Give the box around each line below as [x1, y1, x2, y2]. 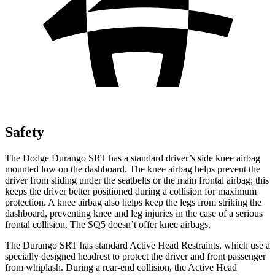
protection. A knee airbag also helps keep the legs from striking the [5, 196, 261, 207]
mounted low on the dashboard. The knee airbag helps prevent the [5, 163, 260, 174]
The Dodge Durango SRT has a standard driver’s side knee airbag [5, 152, 260, 163]
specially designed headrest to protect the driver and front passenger [5, 250, 266, 261]
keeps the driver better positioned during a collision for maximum [5, 185, 257, 196]
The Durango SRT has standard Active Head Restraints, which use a [5, 239, 270, 250]
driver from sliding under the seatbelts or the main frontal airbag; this [5, 174, 269, 185]
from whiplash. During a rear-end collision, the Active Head [5, 261, 237, 273]
